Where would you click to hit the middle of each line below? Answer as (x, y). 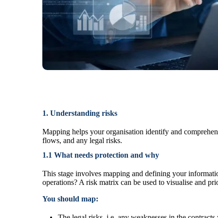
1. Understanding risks (80, 113)
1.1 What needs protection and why (101, 155)
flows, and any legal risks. (82, 140)
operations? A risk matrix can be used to (103, 182)
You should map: (70, 199)
